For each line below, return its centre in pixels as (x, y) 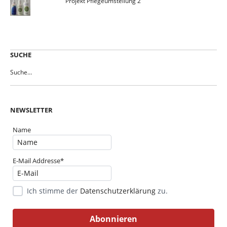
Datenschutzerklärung (118, 191)
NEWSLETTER (31, 110)
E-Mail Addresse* (38, 161)
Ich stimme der (53, 191)
